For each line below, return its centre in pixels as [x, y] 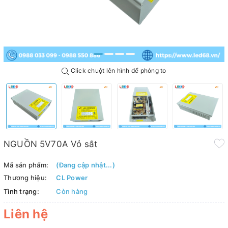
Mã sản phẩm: [26, 165]
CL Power [72, 177]
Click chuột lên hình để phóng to [118, 70]
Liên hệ [26, 214]
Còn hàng [72, 191]
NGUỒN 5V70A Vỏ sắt [51, 144]
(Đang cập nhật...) [85, 165]
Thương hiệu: [25, 177]
